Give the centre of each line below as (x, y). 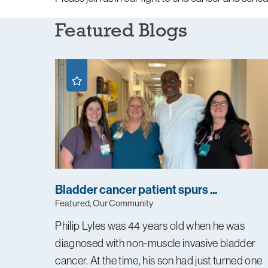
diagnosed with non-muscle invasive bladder (156, 243)
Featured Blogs (121, 30)
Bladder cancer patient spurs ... (136, 189)
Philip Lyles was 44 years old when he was (150, 226)
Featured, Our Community (104, 203)
